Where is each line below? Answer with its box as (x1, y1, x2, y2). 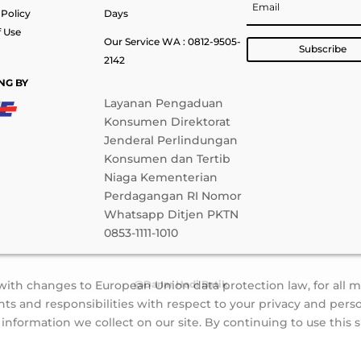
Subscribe (298, 43, 346, 56)
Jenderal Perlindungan (104, 132, 239, 147)
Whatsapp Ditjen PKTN (104, 206, 239, 222)
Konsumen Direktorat (104, 114, 231, 129)
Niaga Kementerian (104, 169, 218, 185)
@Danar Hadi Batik (133, 278, 228, 291)
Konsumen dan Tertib (104, 151, 231, 166)
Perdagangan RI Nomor (104, 188, 243, 203)
